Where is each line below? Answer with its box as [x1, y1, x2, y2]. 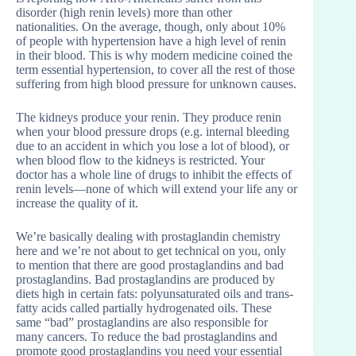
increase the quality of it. [16, 196, 138, 211]
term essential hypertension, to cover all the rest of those [16, 63, 295, 77]
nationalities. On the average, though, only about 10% [16, 20, 285, 34]
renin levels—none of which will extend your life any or [16, 182, 297, 196]
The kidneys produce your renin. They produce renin [16, 110, 281, 125]
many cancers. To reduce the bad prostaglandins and [16, 330, 277, 344]
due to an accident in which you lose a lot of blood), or [16, 139, 289, 153]
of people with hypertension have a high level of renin [16, 34, 286, 48]
